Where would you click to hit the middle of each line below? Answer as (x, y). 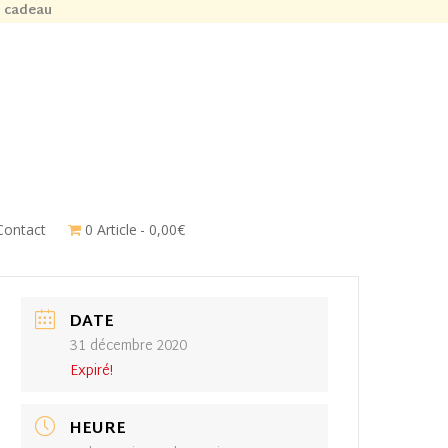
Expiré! (92, 371)
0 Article (110, 229)
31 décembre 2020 (129, 346)
